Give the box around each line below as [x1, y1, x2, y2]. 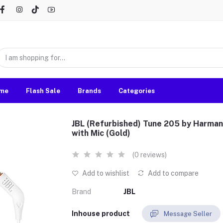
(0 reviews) [132, 151, 167, 159]
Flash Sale [26, 87, 60, 95]
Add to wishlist [81, 169, 129, 177]
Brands [78, 87, 101, 95]
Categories [118, 87, 155, 95]
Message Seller [164, 210, 212, 218]
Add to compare [146, 169, 199, 177]
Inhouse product [72, 209, 130, 218]
